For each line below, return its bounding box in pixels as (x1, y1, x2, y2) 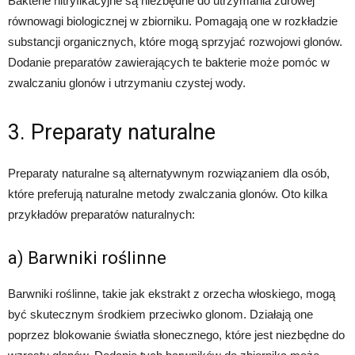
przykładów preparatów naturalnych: (8, 207, 195, 221)
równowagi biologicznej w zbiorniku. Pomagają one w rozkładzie (8, 13, 338, 28)
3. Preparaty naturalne (8, 119, 216, 145)
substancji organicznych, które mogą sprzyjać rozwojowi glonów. (8, 34, 342, 48)
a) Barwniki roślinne (8, 247, 166, 268)
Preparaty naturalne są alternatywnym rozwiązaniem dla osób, (8, 166, 330, 180)
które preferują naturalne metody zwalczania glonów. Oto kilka (8, 186, 327, 200)
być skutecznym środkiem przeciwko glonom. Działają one (8, 307, 313, 321)
